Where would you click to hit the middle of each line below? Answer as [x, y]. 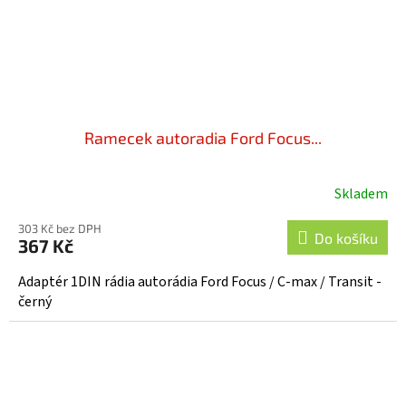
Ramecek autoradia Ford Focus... [203, 138]
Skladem [361, 194]
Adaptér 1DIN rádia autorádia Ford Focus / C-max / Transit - [200, 282]
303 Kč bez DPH [60, 229]
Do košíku [346, 238]
